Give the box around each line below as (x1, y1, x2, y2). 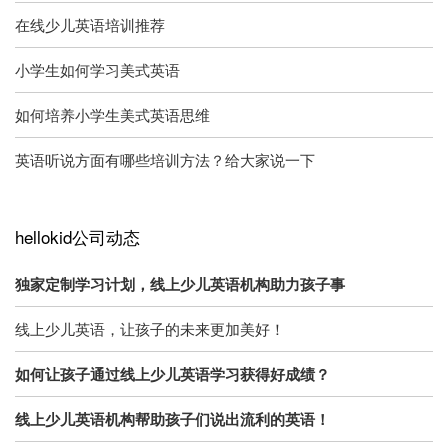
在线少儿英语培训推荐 (15, 13, 165, 35)
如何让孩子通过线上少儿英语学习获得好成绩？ (15, 362, 330, 385)
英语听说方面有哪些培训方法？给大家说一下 (15, 148, 315, 170)
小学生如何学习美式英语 (15, 58, 180, 80)
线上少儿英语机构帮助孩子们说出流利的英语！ (15, 407, 330, 430)
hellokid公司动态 (15, 223, 140, 249)
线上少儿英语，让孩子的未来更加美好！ (15, 317, 285, 339)
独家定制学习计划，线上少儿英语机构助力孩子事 (15, 272, 345, 295)
